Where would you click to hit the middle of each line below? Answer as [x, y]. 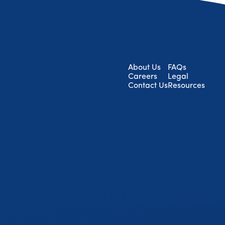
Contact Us [148, 86]
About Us [144, 68]
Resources [186, 86]
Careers [143, 77]
